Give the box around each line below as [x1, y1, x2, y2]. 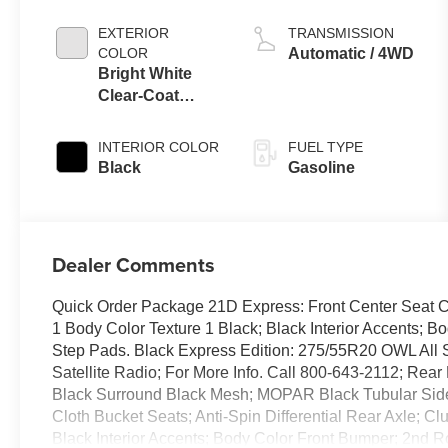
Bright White [98, 65, 193, 83]
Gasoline [288, 159, 356, 177]
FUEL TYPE [288, 139, 364, 156]
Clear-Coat [98, 87, 180, 105]
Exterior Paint [98, 109, 202, 127]
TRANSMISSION [288, 25, 395, 42]
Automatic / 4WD [288, 45, 415, 63]
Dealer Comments [52, 249, 216, 279]
